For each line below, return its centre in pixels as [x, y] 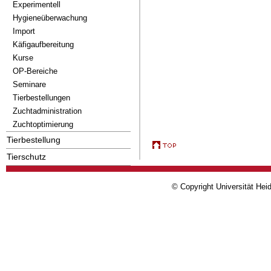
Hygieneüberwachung [50, 18]
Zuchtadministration [47, 111]
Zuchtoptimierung [43, 124]
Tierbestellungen [41, 98]
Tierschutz [26, 157]
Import [24, 31]
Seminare [29, 84]
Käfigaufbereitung [43, 44]
